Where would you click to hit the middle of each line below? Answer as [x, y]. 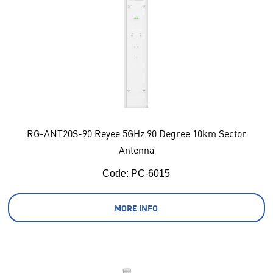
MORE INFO [136, 208]
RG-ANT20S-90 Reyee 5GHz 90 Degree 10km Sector [136, 133]
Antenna [136, 150]
